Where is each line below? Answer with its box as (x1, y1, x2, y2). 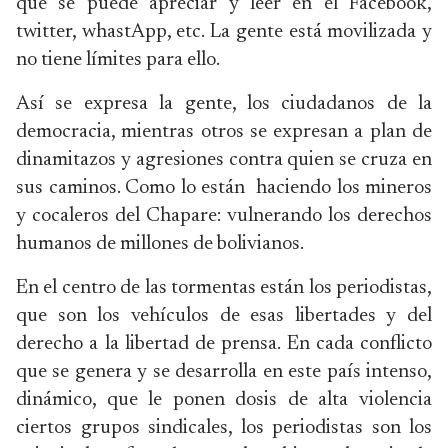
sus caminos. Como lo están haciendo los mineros (16, 178, 432, 198)
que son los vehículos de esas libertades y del (16, 306, 432, 326)
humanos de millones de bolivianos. (16, 234, 304, 254)
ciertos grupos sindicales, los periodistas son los (16, 418, 432, 438)
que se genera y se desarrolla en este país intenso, (16, 362, 432, 382)
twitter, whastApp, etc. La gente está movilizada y (16, 22, 432, 42)
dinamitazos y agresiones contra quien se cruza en (16, 150, 432, 170)
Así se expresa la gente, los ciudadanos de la (16, 94, 432, 114)
